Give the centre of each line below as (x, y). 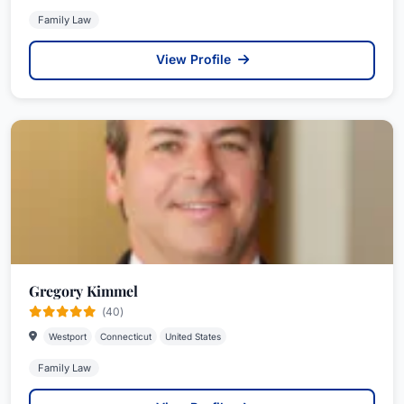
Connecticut (126, 336)
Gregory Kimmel (83, 291)
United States (193, 336)
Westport (68, 336)
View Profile (195, 59)
